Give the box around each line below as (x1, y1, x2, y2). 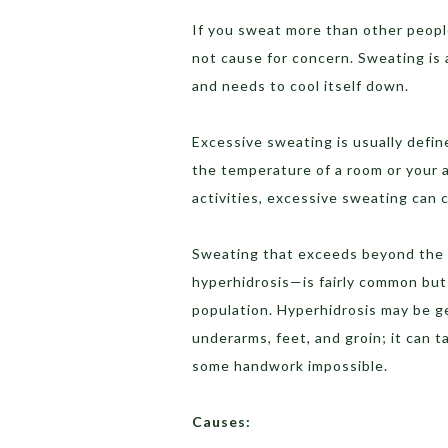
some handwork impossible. (192, 357, 388, 375)
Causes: (192, 413, 251, 431)
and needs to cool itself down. (192, 77, 409, 95)
